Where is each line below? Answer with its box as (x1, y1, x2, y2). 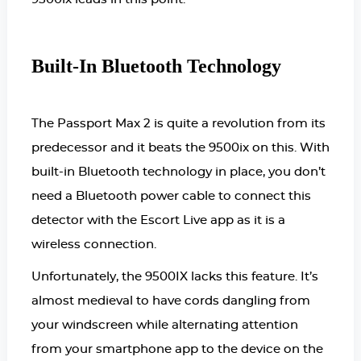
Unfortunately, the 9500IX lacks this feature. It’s (31, 271, 318, 284)
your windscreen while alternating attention (31, 319, 298, 332)
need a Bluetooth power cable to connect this (31, 190, 311, 203)
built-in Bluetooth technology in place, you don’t (31, 166, 326, 179)
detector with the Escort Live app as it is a (31, 214, 285, 227)
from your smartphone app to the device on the (31, 343, 323, 356)
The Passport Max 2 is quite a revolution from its (31, 118, 326, 131)
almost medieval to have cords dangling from (31, 295, 310, 308)
